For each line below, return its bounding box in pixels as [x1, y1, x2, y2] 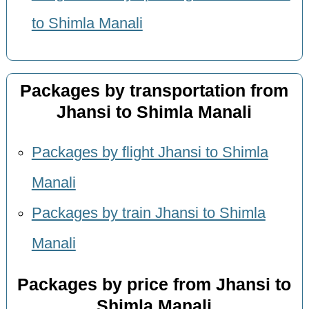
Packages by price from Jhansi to [17, 275, 292, 294]
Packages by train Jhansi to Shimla [31, 205, 266, 222]
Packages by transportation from [20, 81, 289, 100]
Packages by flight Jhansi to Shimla [31, 144, 268, 161]
